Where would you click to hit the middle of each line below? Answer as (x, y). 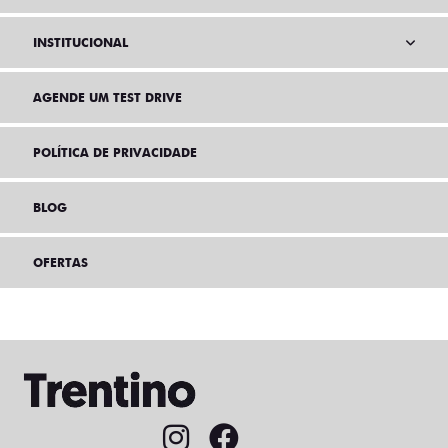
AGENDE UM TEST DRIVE (107, 98)
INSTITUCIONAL (80, 43)
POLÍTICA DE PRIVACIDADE (115, 153)
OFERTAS (60, 263)
